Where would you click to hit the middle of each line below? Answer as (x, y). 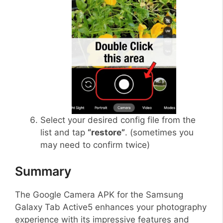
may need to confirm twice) (95, 145)
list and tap (64, 132)
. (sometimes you (159, 132)
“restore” (106, 132)
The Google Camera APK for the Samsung (99, 195)
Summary (43, 171)
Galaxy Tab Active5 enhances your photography (111, 207)
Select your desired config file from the (118, 120)
